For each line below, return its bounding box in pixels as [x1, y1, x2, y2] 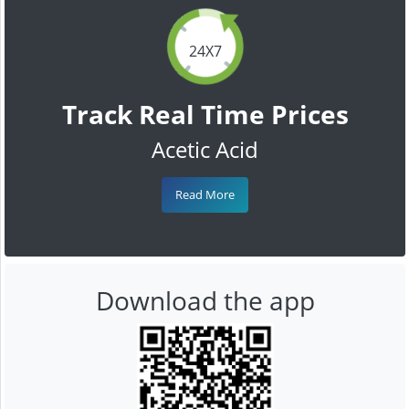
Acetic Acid [152, 133, 258, 164]
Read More [175, 185, 235, 203]
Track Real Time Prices [61, 96, 349, 131]
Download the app [95, 282, 315, 318]
